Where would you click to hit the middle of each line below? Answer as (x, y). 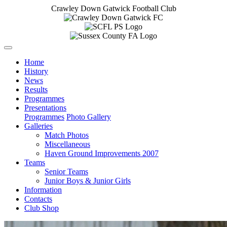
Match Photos (67, 135)
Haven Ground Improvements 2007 (102, 153)
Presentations (45, 108)
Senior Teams (66, 172)
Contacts (38, 199)
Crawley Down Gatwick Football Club (113, 8)
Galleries (39, 126)
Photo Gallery (89, 117)
